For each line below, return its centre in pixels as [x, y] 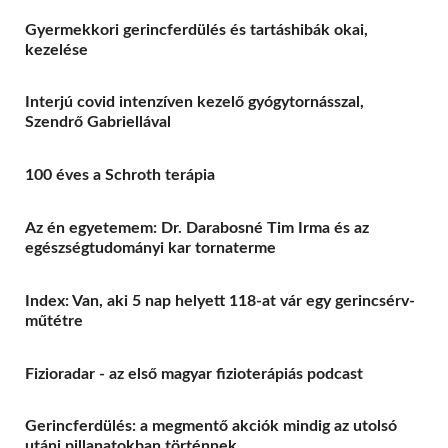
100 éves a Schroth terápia [120, 175]
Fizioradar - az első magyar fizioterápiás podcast [194, 373]
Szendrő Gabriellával [98, 122]
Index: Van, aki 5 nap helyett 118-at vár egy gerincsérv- [220, 300]
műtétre [54, 320]
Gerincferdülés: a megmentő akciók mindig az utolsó [211, 426]
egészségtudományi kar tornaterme [150, 247]
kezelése [56, 49]
